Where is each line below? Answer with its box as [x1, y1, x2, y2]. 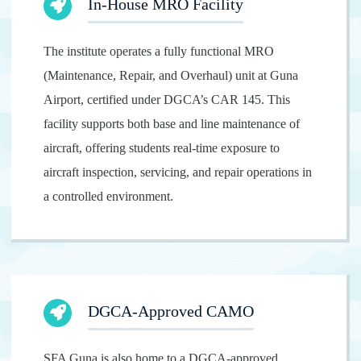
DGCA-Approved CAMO [88, 301, 255, 320]
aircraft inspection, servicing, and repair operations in [44, 164, 313, 179]
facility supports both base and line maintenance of [44, 116, 301, 131]
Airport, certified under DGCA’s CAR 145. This [44, 92, 291, 106]
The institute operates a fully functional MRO [44, 44, 275, 58]
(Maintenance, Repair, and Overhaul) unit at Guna [44, 68, 299, 82]
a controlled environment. [44, 189, 174, 203]
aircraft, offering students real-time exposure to [44, 140, 280, 155]
